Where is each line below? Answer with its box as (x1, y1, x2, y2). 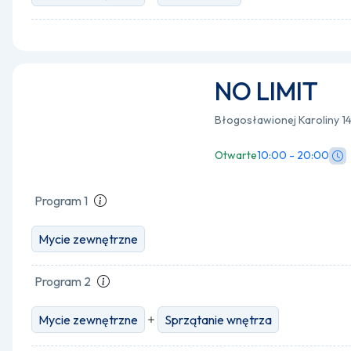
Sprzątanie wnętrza (165, 312, 272, 327)
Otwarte (215, 148, 257, 162)
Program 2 (34, 273, 91, 289)
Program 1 (34, 193, 88, 208)
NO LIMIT (215, 75, 318, 107)
